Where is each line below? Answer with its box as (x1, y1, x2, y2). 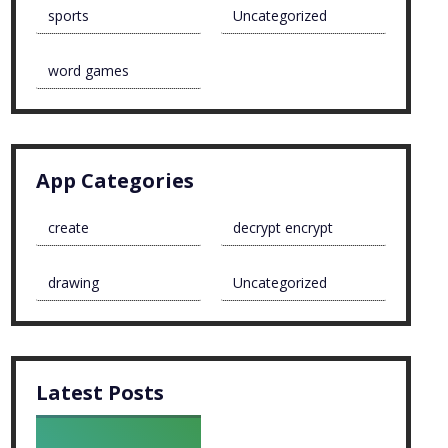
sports (48, 6, 90, 26)
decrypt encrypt (233, 218, 334, 238)
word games (48, 61, 130, 81)
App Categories (36, 167, 195, 195)
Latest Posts (36, 379, 165, 407)
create (48, 218, 90, 238)
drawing (48, 273, 100, 293)
